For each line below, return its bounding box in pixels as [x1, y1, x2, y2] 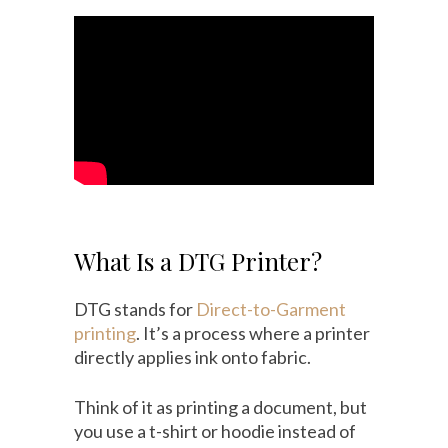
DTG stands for [74, 298, 196, 321]
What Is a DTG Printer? [74, 245, 322, 278]
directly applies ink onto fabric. [74, 346, 311, 369]
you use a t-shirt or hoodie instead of [74, 420, 356, 443]
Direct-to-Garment [196, 298, 346, 321]
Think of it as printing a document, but [74, 396, 367, 419]
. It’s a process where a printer [136, 322, 370, 345]
